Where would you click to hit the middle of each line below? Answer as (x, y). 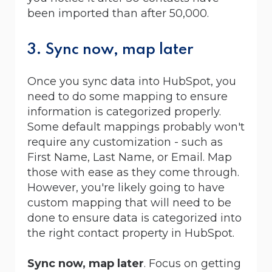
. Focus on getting (192, 263)
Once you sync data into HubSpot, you (132, 81)
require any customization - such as (125, 142)
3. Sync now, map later (110, 50)
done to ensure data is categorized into (134, 218)
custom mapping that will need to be (129, 202)
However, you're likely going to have (126, 187)
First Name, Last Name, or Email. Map (130, 157)
